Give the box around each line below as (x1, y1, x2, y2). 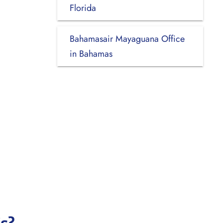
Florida (69, 1, 96, 14)
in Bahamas (69, 47, 112, 60)
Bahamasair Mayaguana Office (69, 32, 185, 45)
